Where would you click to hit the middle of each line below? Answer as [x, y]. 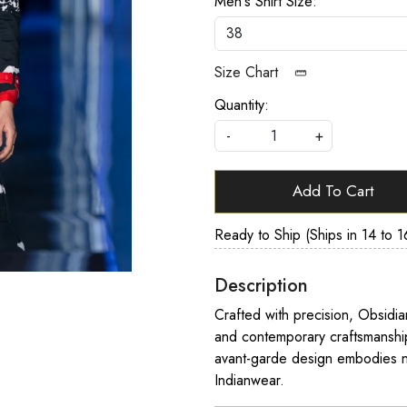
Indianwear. [252, 380]
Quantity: [242, 104]
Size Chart [248, 72]
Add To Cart [333, 191]
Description [261, 285]
